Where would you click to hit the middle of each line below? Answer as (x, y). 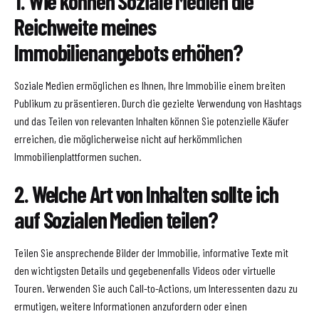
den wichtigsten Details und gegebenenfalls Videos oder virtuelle (145, 270)
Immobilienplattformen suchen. (78, 156)
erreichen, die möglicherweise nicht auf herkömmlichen (128, 138)
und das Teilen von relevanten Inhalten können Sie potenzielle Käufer (152, 120)
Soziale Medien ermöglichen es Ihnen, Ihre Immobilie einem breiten (150, 85)
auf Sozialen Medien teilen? (116, 219)
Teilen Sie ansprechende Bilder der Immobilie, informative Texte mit (151, 252)
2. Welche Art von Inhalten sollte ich (146, 193)
